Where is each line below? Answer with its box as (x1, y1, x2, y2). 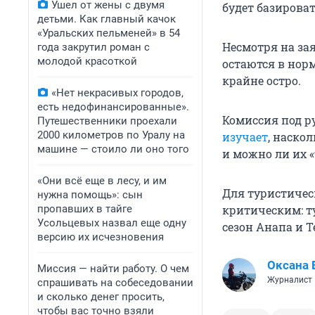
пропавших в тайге (37, 202, 132, 215)
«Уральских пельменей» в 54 (37, 27, 180, 39)
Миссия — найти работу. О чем (37, 262, 189, 275)
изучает (222, 129, 268, 145)
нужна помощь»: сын (37, 188, 143, 201)
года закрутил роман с (37, 41, 150, 53)
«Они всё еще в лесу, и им (37, 174, 167, 187)
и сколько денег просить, (37, 290, 165, 303)
